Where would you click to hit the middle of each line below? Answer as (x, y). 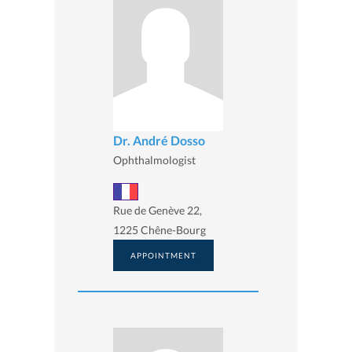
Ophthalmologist (154, 160)
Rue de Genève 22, (158, 210)
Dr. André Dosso (159, 141)
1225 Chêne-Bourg (159, 229)
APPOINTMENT (163, 255)
